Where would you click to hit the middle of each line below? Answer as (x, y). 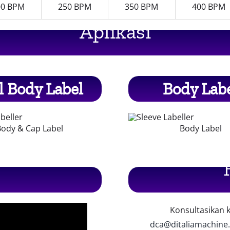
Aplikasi (115, 32)
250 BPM (74, 7)
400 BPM (209, 7)
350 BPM (142, 7)
